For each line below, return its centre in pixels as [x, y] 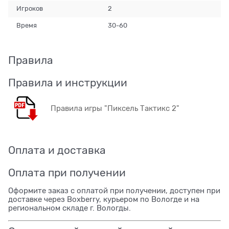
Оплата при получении [67, 173]
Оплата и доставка [57, 151]
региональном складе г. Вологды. [70, 208]
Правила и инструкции [68, 83]
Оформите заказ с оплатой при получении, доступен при [114, 191]
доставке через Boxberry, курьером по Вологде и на [104, 200]
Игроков [30, 9]
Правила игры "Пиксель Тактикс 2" [115, 109]
